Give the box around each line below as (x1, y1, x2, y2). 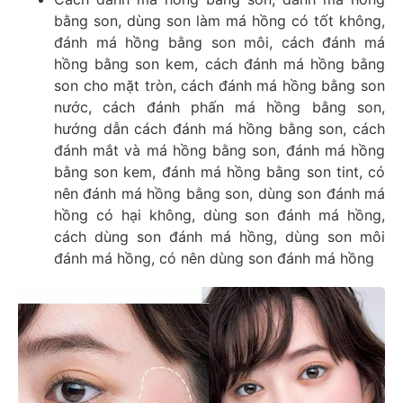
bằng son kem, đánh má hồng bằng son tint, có (54, 162, 385, 181)
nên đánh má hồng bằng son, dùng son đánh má (54, 184, 385, 202)
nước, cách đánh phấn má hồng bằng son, (54, 97, 385, 116)
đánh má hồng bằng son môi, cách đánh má (54, 32, 385, 51)
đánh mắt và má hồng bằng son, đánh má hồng (54, 140, 385, 159)
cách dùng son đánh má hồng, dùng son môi (54, 227, 385, 246)
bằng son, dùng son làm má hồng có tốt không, (54, 11, 385, 30)
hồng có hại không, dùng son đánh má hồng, (54, 205, 385, 224)
